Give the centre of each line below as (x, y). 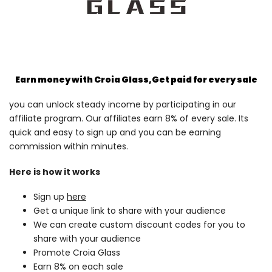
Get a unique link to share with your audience (130, 211)
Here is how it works (55, 172)
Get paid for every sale (204, 79)
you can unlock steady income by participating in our (123, 105)
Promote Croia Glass (77, 253)
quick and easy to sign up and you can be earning (115, 133)
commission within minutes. (70, 147)
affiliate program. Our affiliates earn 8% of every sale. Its (129, 119)
